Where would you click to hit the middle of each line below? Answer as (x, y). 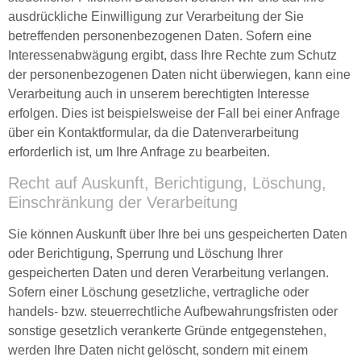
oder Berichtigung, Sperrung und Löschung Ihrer (145, 254)
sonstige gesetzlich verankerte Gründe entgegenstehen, (167, 331)
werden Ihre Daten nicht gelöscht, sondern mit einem (158, 351)
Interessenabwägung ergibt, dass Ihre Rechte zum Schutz (172, 55)
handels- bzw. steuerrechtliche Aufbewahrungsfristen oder (173, 312)
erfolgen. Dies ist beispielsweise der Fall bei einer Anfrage (174, 113)
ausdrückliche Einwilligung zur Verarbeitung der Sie (156, 16)
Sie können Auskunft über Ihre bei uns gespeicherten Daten (178, 234)
